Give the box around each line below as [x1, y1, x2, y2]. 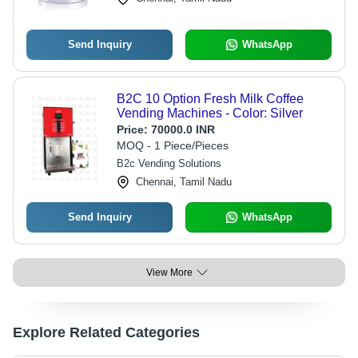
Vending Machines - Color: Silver [116, 106, 303, 120]
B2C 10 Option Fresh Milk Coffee [116, 92, 304, 105]
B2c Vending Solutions [116, 157, 221, 169]
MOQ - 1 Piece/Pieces [116, 139, 229, 152]
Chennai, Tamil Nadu [135, 176, 232, 188]
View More [146, 267, 193, 278]
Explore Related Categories [13, 324, 200, 340]
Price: [116, 123, 151, 136]
